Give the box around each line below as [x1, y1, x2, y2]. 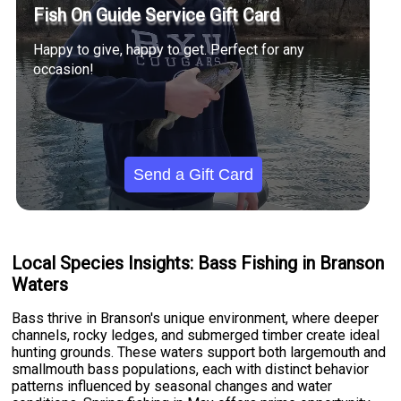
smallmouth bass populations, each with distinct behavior [12, 361, 370, 379]
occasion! [33, 61, 95, 78]
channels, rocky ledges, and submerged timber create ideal [12, 327, 380, 345]
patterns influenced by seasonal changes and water [12, 378, 333, 396]
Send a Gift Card [132, 165, 253, 183]
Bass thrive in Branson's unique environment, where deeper [12, 310, 380, 328]
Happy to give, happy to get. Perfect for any [33, 41, 305, 58]
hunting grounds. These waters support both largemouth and [12, 344, 387, 362]
